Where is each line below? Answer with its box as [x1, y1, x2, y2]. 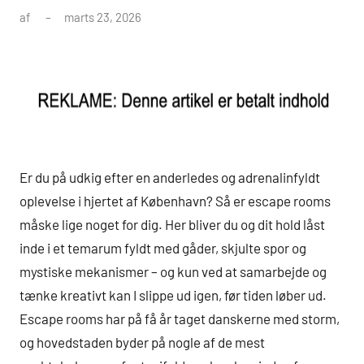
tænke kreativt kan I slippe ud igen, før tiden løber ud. [19, 286, 327, 303]
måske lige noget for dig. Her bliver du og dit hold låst [19, 215, 325, 232]
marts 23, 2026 [64, 10, 141, 25]
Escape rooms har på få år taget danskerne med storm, [19, 310, 340, 327]
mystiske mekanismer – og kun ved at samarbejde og [19, 262, 327, 279]
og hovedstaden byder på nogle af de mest [19, 333, 265, 350]
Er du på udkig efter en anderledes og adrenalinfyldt [19, 168, 320, 185]
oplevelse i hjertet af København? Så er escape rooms [19, 192, 331, 209]
